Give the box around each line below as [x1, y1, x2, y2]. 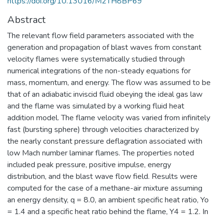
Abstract [7, 13, 45, 26]
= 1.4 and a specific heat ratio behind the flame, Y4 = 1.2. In [7, 206, 208, 217]
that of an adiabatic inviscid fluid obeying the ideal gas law [7, 88, 202, 100]
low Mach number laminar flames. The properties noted [7, 147, 194, 158]
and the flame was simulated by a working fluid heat [7, 100, 184, 111]
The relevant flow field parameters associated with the [7, 30, 194, 41]
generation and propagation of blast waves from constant [7, 42, 201, 53]
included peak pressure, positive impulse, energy [7, 159, 171, 170]
